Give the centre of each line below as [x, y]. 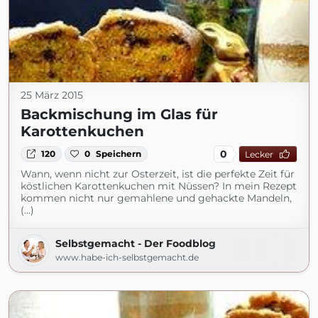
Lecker [259, 154]
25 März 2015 [52, 95]
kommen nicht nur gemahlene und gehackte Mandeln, [156, 198]
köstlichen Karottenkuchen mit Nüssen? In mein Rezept [159, 186]
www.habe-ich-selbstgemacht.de [127, 257]
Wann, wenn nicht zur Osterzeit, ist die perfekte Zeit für [158, 174]
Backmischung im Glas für [119, 114]
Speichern [119, 154]
